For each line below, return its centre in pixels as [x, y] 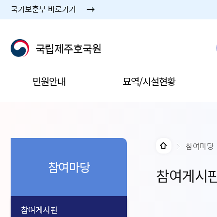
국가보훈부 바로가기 [43, 9]
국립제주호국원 [69, 48]
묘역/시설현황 [149, 81]
